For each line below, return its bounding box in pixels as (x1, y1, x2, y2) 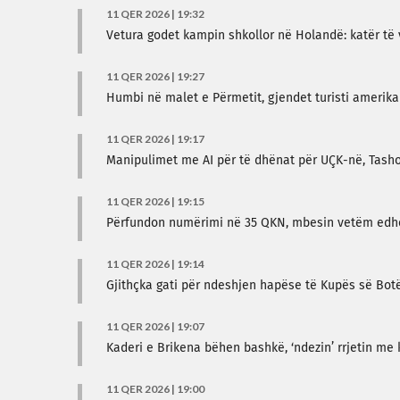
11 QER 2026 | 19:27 (106, 70, 204, 83)
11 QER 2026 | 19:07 (106, 320, 204, 333)
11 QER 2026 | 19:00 (106, 382, 204, 396)
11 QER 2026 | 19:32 (106, 7, 204, 21)
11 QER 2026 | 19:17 (106, 132, 204, 146)
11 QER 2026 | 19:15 (106, 195, 204, 208)
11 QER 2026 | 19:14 (106, 257, 204, 271)
